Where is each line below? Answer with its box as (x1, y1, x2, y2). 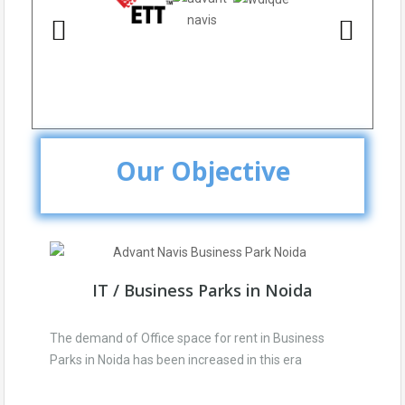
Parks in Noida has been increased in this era (50, 353, 302, 368)
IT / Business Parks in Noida (92, 279, 313, 302)
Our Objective (115, 154, 290, 188)
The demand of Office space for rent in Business (50, 331, 325, 346)
